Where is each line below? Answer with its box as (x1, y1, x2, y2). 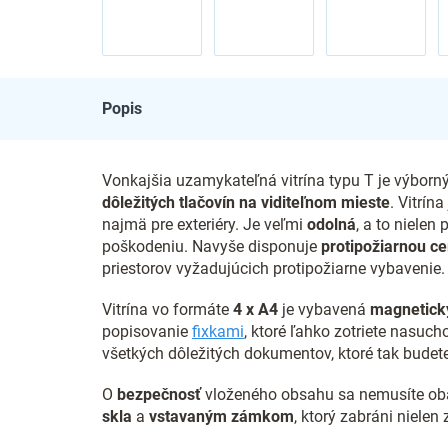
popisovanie (102, 322, 192, 341)
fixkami (192, 322, 244, 341)
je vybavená (278, 300, 370, 319)
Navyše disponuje (192, 237, 321, 256)
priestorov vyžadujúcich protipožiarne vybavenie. (102, 259, 445, 278)
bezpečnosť (117, 385, 201, 404)
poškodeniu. (102, 237, 188, 256)
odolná (307, 215, 356, 234)
